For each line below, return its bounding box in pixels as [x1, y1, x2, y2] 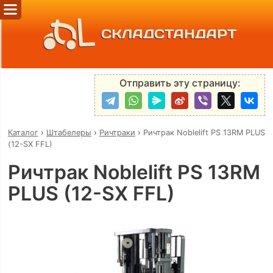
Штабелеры [46, 127, 91, 137]
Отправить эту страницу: [119, 77, 241, 90]
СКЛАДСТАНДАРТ [101, 26, 236, 43]
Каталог [7, 127, 38, 137]
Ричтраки [99, 127, 135, 137]
